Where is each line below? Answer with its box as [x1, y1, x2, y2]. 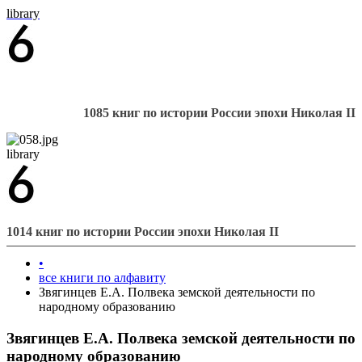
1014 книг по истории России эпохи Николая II [6, 225, 279, 238]
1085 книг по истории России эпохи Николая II [83, 106, 356, 120]
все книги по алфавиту [39, 271, 166, 284]
